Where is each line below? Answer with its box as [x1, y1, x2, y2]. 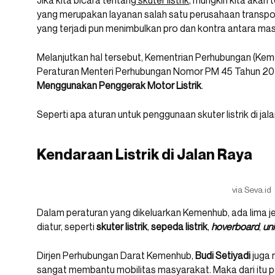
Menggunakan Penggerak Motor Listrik [37, 79, 201, 92]
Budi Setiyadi [195, 249, 250, 262]
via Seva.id [232, 184, 271, 195]
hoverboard [211, 220, 259, 233]
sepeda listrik [151, 220, 207, 233]
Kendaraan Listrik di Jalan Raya [37, 145, 252, 164]
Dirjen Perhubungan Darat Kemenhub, [37, 249, 195, 262]
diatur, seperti [37, 220, 96, 233]
